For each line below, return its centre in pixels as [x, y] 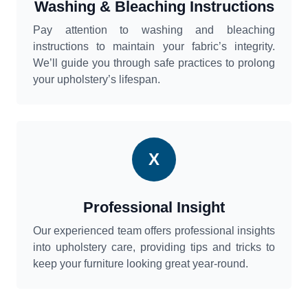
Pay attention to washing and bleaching [154, 30]
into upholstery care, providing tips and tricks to [154, 247]
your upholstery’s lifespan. [97, 80]
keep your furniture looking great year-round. [141, 264]
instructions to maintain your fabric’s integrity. [154, 47]
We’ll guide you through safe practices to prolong [154, 63]
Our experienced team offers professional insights [154, 231]
